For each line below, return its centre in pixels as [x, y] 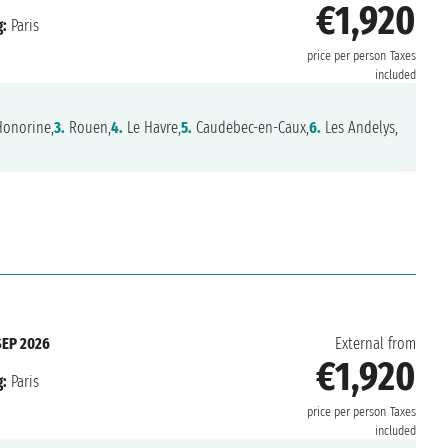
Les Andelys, [359, 128]
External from [375, 344]
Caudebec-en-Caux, [250, 128]
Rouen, [87, 128]
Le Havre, [151, 128]
